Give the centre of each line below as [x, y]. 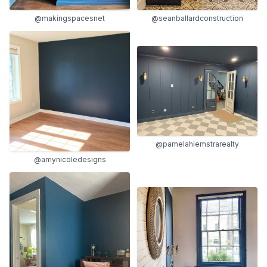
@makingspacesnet [70, 18]
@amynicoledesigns [70, 159]
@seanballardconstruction [197, 18]
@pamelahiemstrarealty [197, 144]
